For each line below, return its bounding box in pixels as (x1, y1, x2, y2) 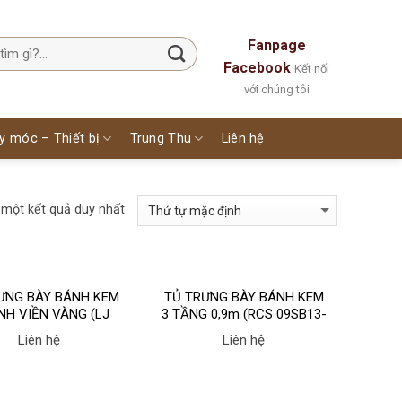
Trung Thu (129, 131, 192, 146)
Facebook (223, 59, 292, 76)
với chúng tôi (243, 83, 310, 96)
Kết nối (294, 62, 330, 75)
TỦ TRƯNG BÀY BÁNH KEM (163, 289, 324, 306)
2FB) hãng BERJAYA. (183, 323, 304, 340)
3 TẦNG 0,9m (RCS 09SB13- (161, 306, 327, 323)
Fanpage (247, 37, 306, 54)
